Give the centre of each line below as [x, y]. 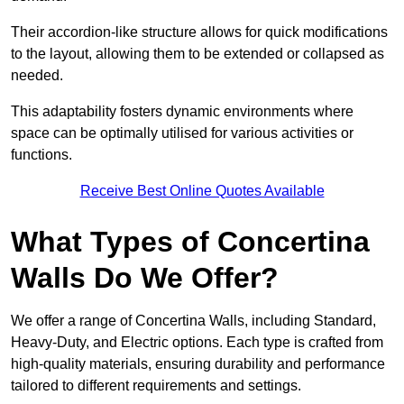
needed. [39, 75]
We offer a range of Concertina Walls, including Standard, [193, 320]
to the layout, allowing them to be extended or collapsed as [197, 53]
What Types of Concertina [190, 241]
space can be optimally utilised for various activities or [182, 133]
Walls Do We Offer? [145, 277]
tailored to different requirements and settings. [156, 385]
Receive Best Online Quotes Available [202, 190]
